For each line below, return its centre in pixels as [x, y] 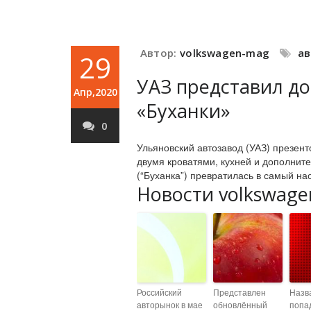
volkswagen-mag [225, 53]
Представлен [239, 292]
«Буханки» [184, 111]
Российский [159, 292]
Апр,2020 [95, 92]
